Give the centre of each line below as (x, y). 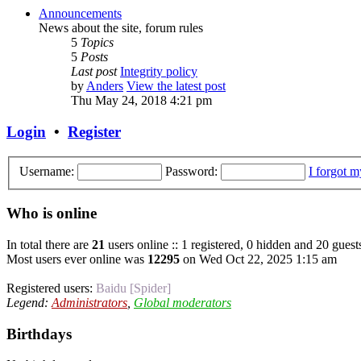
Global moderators (183, 302)
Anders (105, 86)
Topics (97, 43)
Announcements (80, 14)
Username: (47, 171)
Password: (191, 171)
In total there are (49, 244)
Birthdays (39, 334)
